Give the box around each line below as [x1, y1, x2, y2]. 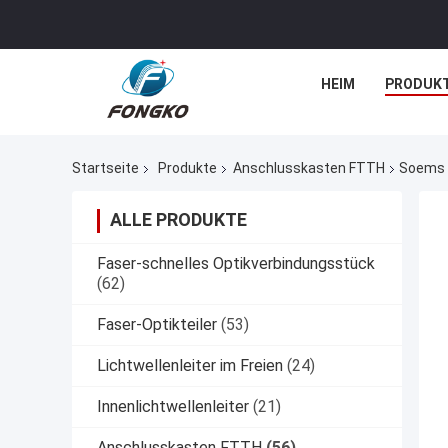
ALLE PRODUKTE [110, 209, 247, 231]
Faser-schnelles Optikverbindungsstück [97, 254, 375, 274]
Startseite [72, 160, 139, 177]
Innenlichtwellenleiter [97, 397, 249, 417]
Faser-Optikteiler [97, 315, 217, 335]
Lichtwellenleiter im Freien [97, 356, 283, 376]
